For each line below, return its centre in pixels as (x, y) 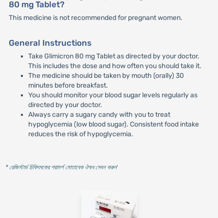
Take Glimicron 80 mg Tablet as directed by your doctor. (114, 56)
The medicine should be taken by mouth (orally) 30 (106, 75)
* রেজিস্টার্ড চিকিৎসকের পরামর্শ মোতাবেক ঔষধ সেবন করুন (61, 167)
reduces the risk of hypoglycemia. (81, 134)
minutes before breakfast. (68, 85)
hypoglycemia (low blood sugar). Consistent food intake (113, 124)
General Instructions (50, 43)
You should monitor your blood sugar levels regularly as (113, 95)
